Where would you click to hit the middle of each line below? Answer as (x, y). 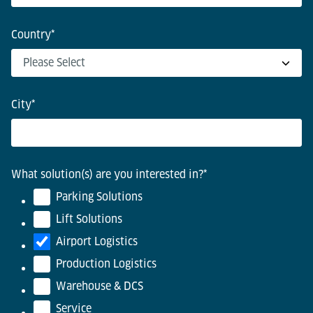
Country (31, 35)
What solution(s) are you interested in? (107, 175)
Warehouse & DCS (100, 286)
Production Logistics (106, 264)
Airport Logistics (97, 242)
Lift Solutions (89, 219)
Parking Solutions (99, 197)
